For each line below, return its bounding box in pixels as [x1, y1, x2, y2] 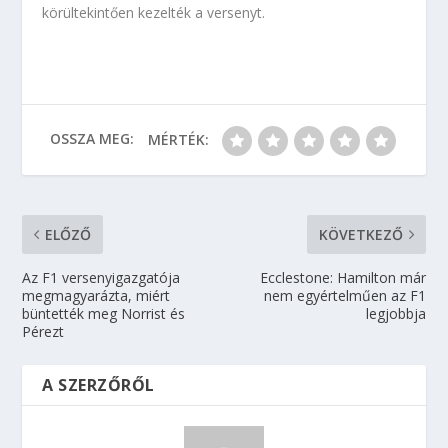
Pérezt [22, 322, 65, 341]
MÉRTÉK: [147, 130, 209, 149]
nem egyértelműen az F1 [263, 286, 426, 305]
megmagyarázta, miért [22, 286, 171, 305]
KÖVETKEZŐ [318, 225, 403, 244]
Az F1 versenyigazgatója [22, 268, 181, 287]
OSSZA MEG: [49, 128, 134, 148]
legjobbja [365, 304, 426, 323]
